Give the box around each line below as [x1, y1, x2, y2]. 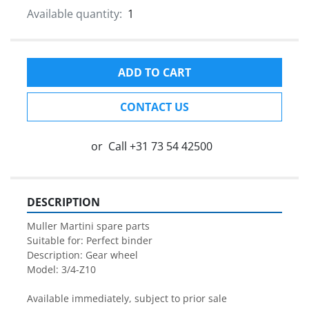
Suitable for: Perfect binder [27, 234, 152, 248]
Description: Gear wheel [27, 248, 138, 262]
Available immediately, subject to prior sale [27, 292, 227, 306]
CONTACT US [120, 99, 189, 115]
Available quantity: [27, 6, 122, 22]
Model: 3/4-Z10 [27, 263, 96, 277]
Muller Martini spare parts [27, 219, 150, 233]
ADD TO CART [118, 65, 191, 81]
